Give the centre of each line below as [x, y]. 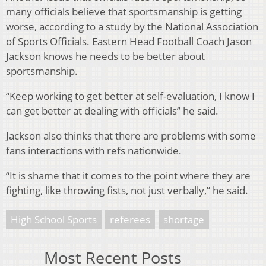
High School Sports [54, 220]
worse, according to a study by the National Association [132, 27]
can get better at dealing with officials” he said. [112, 111]
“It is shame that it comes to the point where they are [128, 176]
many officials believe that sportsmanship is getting [124, 12]
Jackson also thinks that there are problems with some [131, 136]
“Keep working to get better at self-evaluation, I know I [130, 96]
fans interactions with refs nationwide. [94, 151]
